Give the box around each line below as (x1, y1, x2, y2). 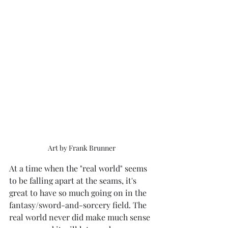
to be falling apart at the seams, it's (9, 175, 138, 186)
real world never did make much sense (9, 211, 152, 222)
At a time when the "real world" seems (9, 162, 149, 174)
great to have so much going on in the (9, 187, 149, 198)
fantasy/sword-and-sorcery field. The (9, 199, 149, 210)
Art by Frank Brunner (47, 142, 116, 153)
